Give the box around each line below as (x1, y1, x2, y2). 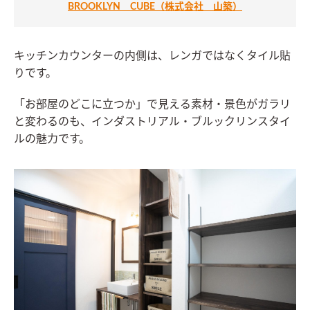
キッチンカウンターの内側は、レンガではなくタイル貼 (14, 51, 291, 62)
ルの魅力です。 (14, 134, 90, 145)
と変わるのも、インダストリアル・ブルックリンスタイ (14, 116, 291, 128)
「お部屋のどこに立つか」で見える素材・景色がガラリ (14, 99, 291, 111)
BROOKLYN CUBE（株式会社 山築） (68, 2, 242, 12)
